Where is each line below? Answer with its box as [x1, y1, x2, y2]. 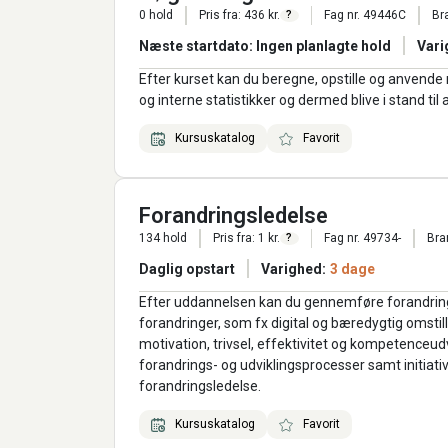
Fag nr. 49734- [324, 231, 401, 246]
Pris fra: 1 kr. [212, 231, 280, 246]
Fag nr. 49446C [324, 8, 406, 23]
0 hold [139, 8, 173, 23]
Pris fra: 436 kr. [198, 8, 280, 23]
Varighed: [260, 261, 326, 278]
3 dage [329, 261, 375, 278]
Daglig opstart [139, 261, 235, 278]
